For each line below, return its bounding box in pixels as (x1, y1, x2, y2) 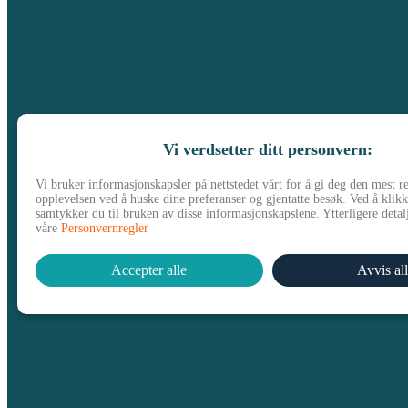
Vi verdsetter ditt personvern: (162, 140, 372, 158)
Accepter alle (111, 261, 188, 278)
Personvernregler (60, 220, 148, 235)
